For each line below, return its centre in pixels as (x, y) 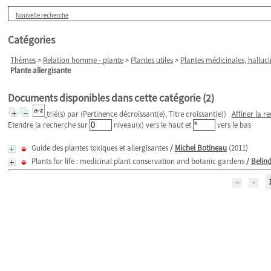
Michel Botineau (201, 148)
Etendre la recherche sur (49, 125)
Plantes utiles (152, 60)
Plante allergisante (41, 70)
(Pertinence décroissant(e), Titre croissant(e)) (153, 114)
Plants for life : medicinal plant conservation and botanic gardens (138, 161)
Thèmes (23, 60)
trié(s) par (64, 114)
